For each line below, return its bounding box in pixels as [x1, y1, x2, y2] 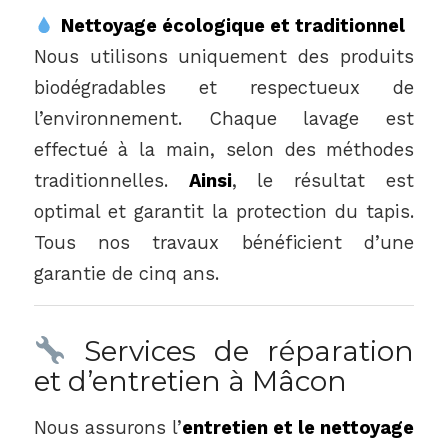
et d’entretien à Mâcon [33, 364, 347, 399]
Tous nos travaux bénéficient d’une [33, 232, 415, 254]
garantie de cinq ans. [33, 263, 219, 285]
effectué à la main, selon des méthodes [33, 139, 415, 161]
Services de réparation [65, 334, 415, 369]
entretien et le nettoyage [181, 416, 415, 438]
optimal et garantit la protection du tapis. [33, 201, 415, 223]
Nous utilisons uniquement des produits [33, 46, 415, 68]
